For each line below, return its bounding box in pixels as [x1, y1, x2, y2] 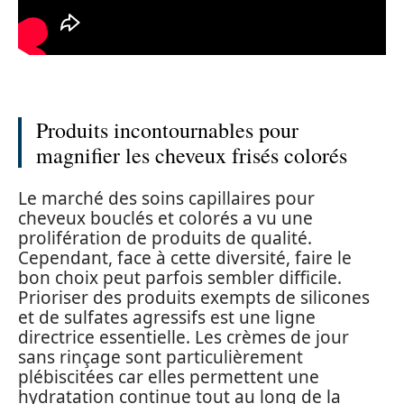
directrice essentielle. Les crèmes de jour [18, 325, 349, 349]
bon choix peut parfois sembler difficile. [18, 265, 342, 289]
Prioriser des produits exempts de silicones [18, 285, 370, 309]
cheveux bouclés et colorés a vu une [18, 206, 313, 230]
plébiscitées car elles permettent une [18, 364, 319, 389]
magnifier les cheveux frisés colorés [36, 141, 347, 170]
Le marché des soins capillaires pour [18, 186, 315, 210]
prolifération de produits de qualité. [18, 225, 312, 250]
